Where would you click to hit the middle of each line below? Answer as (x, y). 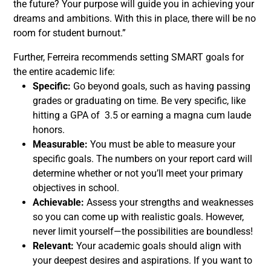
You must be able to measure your (163, 144)
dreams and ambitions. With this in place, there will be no (135, 18)
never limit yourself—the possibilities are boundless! (143, 231)
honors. (49, 130)
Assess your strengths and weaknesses (170, 202)
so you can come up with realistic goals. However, (138, 217)
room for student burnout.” (70, 33)
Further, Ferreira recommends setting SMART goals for (129, 57)
